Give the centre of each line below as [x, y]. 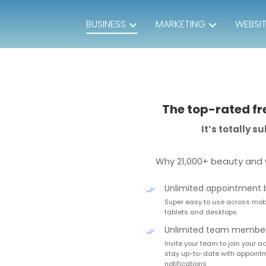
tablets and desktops [201, 212]
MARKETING [180, 24]
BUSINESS [106, 24]
